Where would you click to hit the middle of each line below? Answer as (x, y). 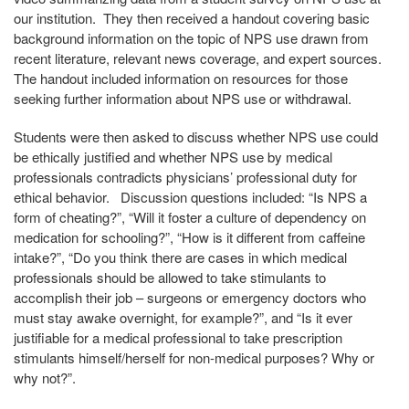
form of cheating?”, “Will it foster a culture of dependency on (190, 217)
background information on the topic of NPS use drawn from (191, 38)
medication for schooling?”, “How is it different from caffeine (189, 237)
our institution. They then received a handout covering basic (192, 18)
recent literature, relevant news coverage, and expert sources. (199, 58)
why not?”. (45, 378)
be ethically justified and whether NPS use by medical (173, 157)
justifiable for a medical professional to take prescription (178, 337)
